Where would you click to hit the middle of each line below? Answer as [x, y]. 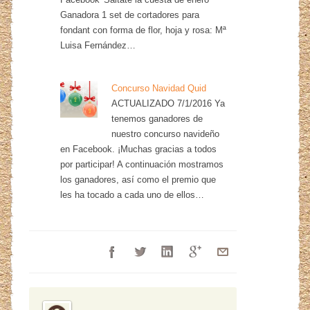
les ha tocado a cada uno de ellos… [133, 194]
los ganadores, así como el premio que [138, 179]
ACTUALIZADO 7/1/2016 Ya [168, 103]
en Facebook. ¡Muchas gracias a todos [139, 149]
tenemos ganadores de [157, 118]
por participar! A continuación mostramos [142, 164]
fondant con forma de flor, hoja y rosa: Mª [144, 30]
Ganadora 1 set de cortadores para [130, 15]
